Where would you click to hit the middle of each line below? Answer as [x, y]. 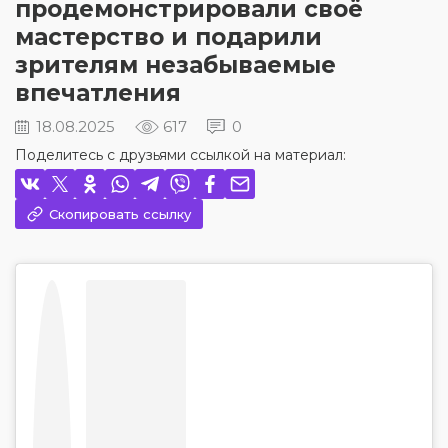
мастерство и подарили [168, 37]
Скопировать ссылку [120, 214]
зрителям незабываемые [175, 65]
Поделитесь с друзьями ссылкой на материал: [180, 155]
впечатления [98, 93]
